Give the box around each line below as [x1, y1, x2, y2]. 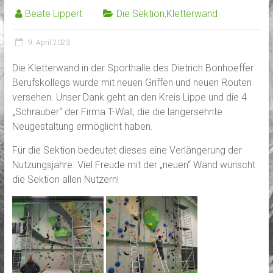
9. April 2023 [27, 38, 70, 47]
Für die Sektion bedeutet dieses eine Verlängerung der [12, 144, 242, 156]
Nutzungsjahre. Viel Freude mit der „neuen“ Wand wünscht [12, 158, 255, 171]
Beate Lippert [24, 7, 82, 19]
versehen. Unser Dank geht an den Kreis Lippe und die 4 [12, 91, 247, 103]
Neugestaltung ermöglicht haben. [12, 120, 153, 132]
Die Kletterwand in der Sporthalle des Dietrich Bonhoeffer [12, 62, 253, 74]
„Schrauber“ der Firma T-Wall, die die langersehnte [12, 105, 222, 118]
